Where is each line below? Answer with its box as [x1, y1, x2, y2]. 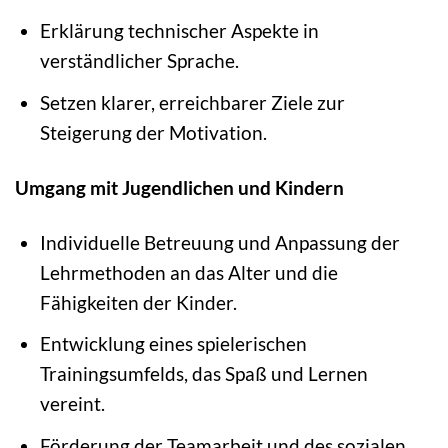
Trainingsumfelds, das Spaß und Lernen [39, 362, 368, 386]
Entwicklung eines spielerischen [39, 332, 307, 356]
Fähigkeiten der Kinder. [39, 290, 237, 314]
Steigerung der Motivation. [39, 120, 267, 144]
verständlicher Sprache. [39, 49, 239, 73]
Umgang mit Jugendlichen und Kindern [15, 175, 344, 199]
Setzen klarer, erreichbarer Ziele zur [39, 90, 345, 114]
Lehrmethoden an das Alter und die [39, 260, 338, 284]
